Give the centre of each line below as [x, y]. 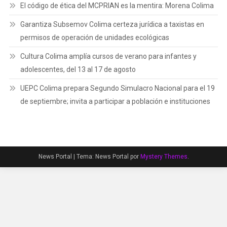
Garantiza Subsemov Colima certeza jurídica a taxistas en [112, 24]
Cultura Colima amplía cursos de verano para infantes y [108, 56]
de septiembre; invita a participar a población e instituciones [115, 101]
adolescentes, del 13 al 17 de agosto [78, 69]
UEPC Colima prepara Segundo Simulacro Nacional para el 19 [117, 88]
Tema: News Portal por [108, 156]
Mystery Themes [164, 156]
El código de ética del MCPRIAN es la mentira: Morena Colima [117, 5]
